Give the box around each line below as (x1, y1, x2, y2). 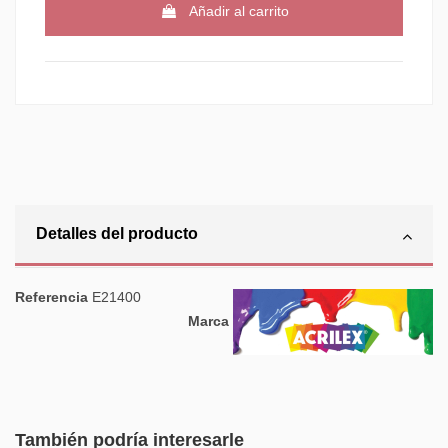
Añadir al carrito (188, 3, 289, 20)
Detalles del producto (36, 225, 198, 243)
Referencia (15, 289, 88, 306)
